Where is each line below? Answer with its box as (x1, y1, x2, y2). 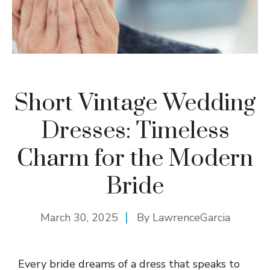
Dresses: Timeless (40, 116, 230, 146)
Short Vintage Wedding (14, 88, 256, 118)
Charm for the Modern (17, 143, 253, 174)
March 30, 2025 (40, 210, 118, 225)
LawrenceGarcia (152, 210, 230, 225)
